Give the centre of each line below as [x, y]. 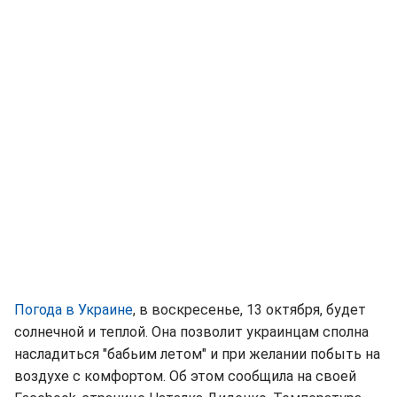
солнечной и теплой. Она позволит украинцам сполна [191, 331]
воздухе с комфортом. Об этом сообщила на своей [185, 376]
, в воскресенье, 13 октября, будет [249, 309]
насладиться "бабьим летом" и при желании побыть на [197, 354]
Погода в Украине [74, 309]
